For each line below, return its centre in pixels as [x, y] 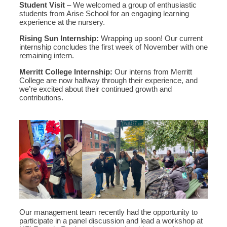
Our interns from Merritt [152, 72]
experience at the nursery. [62, 22]
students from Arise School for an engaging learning [104, 13]
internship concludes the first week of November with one [113, 47]
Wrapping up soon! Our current [151, 38]
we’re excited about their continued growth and [96, 89]
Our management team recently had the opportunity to [108, 212]
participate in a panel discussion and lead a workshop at [111, 221]
